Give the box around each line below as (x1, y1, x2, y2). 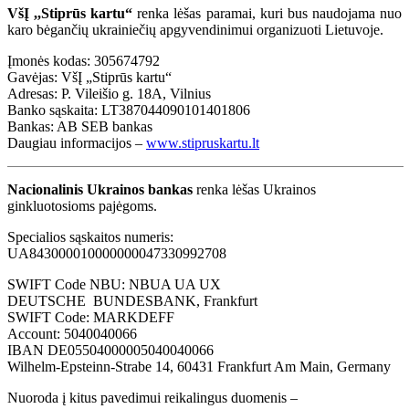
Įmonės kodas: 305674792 (7, 52, 160, 68)
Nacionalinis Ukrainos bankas (7, 181, 193, 197)
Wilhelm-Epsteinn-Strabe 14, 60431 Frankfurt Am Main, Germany (7, 358, 391, 374)
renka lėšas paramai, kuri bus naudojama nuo (132, 5, 403, 21)
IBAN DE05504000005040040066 (7, 341, 214, 358)
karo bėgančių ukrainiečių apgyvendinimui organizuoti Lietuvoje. (7, 21, 383, 37)
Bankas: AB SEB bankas (7, 118, 152, 134)
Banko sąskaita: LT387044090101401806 (7, 101, 250, 118)
